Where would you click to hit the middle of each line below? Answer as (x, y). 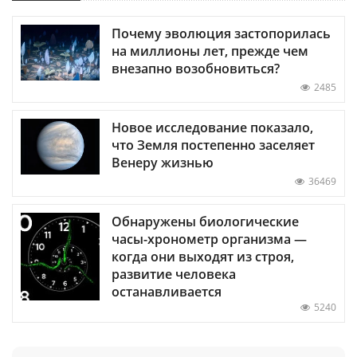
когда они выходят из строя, (203, 256)
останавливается (167, 291)
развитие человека (174, 274)
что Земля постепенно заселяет (213, 145)
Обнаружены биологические (205, 221)
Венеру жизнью (163, 162)
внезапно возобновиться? (196, 68)
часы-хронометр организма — (209, 239)
